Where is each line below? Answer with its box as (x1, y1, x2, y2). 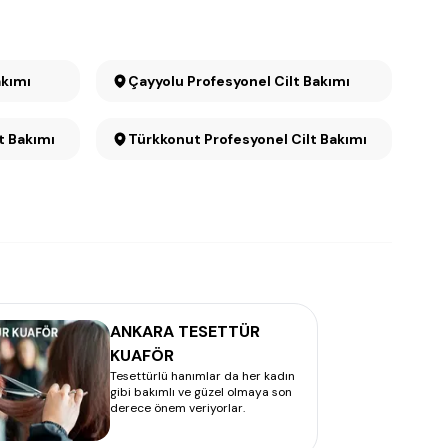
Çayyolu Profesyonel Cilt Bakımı (187, 72, 350, 90)
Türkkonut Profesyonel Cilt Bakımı (128, 130, 367, 148)
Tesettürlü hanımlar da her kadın (110, 368, 295, 384)
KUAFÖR (110, 345, 174, 366)
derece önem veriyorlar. (110, 400, 245, 416)
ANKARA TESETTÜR (110, 321, 260, 342)
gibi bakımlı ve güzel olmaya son (110, 384, 292, 400)
